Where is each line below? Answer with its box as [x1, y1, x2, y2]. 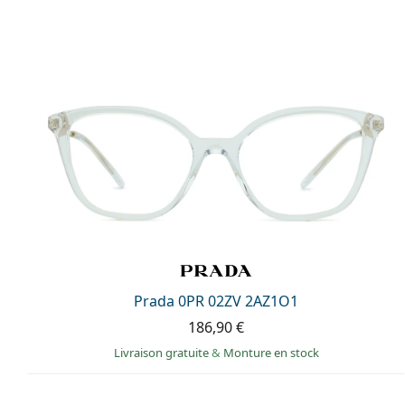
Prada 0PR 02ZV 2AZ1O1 [134, 291, 298, 312]
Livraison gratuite [113, 344, 212, 362]
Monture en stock [222, 344, 319, 362]
